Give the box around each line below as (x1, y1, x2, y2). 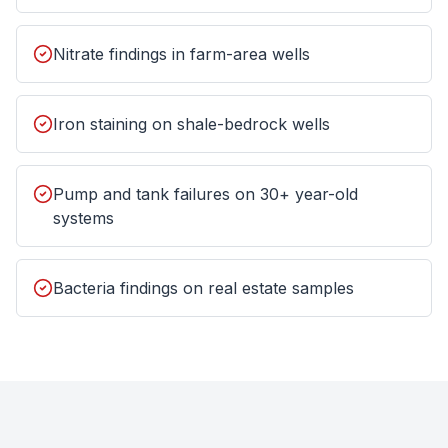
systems (53, 208, 114, 228)
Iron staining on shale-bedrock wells (53, 114, 330, 134)
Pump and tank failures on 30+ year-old (53, 184, 358, 204)
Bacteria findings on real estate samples (53, 278, 354, 298)
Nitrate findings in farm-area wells (53, 44, 310, 64)
